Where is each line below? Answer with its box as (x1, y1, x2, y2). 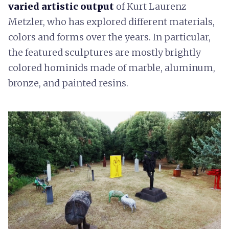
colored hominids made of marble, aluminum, (8, 62, 215, 74)
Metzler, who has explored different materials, (8, 16, 215, 28)
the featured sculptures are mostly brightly (8, 47, 201, 58)
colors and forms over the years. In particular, (8, 31, 211, 43)
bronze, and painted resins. (8, 77, 128, 89)
